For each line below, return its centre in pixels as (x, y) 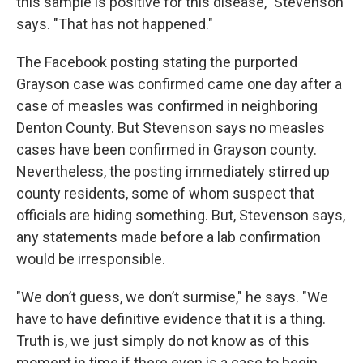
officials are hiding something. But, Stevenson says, (181, 216)
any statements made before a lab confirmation (169, 237)
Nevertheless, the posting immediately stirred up (173, 172)
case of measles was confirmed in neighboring (167, 106)
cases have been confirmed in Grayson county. (167, 150)
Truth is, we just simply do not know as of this (163, 341)
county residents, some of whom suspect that (165, 194)
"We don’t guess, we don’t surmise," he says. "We (172, 297)
